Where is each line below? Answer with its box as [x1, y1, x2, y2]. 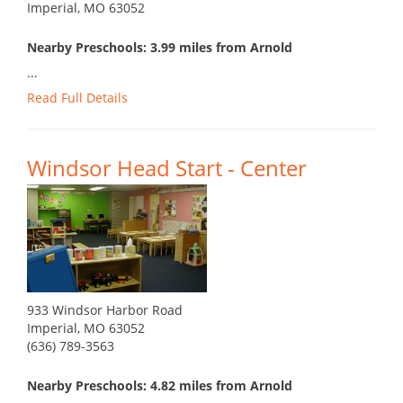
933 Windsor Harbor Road [27, 301, 183, 319]
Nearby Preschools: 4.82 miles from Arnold [27, 377, 292, 395]
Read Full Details [27, 89, 128, 107]
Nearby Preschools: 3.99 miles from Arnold [27, 39, 292, 57]
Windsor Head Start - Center [27, 153, 307, 184]
